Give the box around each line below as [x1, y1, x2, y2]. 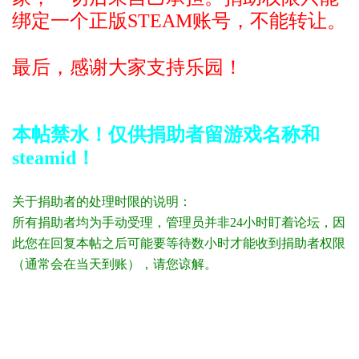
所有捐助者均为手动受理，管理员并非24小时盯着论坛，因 [12, 216, 345, 229]
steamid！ [12, 147, 95, 168]
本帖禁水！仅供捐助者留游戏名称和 [12, 124, 320, 145]
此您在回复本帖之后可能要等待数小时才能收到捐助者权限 [12, 236, 345, 250]
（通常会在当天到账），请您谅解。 [12, 257, 217, 271]
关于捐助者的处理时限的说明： [12, 195, 192, 208]
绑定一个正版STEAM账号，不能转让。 [12, 10, 346, 31]
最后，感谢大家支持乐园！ [12, 57, 243, 78]
